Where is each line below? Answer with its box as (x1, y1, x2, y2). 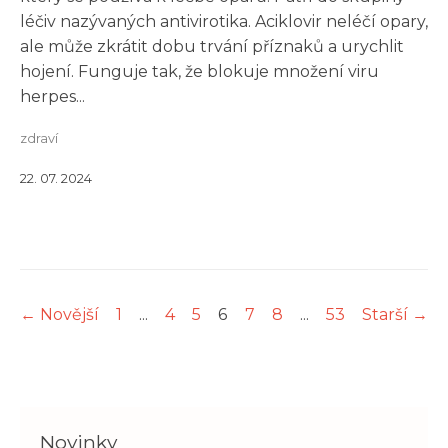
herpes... (20, 87, 85, 106)
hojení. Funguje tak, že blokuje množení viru (20, 62, 379, 81)
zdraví (20, 131, 58, 146)
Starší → (361, 305, 428, 324)
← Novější (20, 305, 99, 324)
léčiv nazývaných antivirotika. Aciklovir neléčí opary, (20, 12, 428, 31)
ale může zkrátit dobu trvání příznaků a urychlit (20, 37, 404, 56)
